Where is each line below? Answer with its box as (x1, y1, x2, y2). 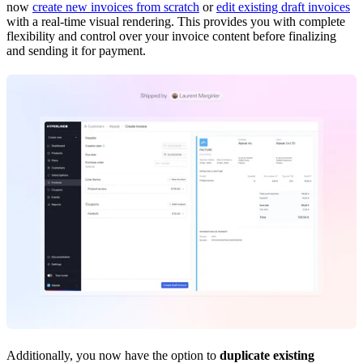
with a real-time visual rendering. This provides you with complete (6, 15, 345, 29)
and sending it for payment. (6, 44, 146, 58)
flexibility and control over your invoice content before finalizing (6, 29, 336, 44)
